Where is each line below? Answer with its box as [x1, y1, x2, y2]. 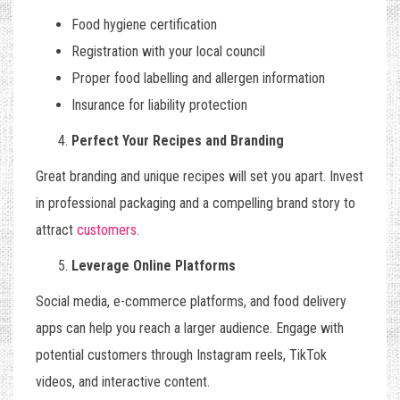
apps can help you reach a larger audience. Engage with [36, 320, 344, 337]
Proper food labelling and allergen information [71, 70, 325, 87]
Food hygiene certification [71, 16, 217, 34]
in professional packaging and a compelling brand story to [36, 195, 355, 212]
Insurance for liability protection [71, 96, 247, 114]
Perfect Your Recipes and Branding [71, 132, 284, 150]
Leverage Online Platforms [71, 257, 236, 275]
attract [36, 221, 77, 239]
